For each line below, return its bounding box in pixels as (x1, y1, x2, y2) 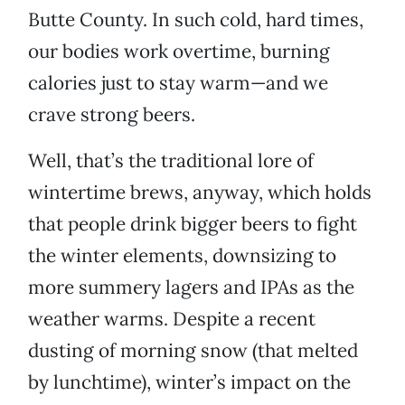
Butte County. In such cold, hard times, (28, 7, 363, 33)
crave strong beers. (28, 102, 195, 127)
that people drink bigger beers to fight (28, 212, 357, 237)
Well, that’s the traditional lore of (28, 148, 314, 174)
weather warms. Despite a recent (28, 306, 316, 332)
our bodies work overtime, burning (28, 39, 330, 64)
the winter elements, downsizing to (28, 243, 336, 268)
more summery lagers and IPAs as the (28, 275, 354, 300)
